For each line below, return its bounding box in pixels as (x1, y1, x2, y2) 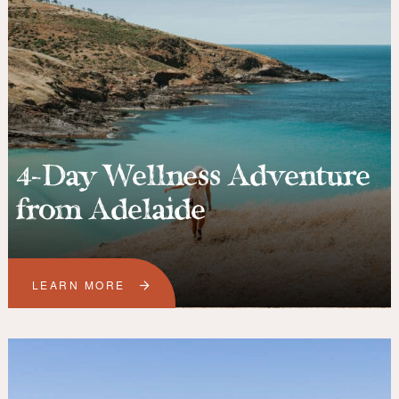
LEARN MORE (31, 278, 126, 292)
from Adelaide (15, 196, 206, 228)
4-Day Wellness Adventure (15, 162, 370, 194)
